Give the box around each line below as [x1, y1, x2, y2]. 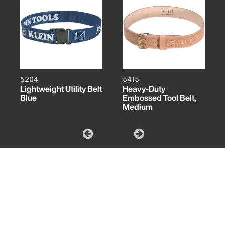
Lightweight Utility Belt [20, 82, 102, 95]
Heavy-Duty [123, 82, 165, 95]
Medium [123, 100, 153, 113]
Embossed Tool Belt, [123, 91, 196, 104]
